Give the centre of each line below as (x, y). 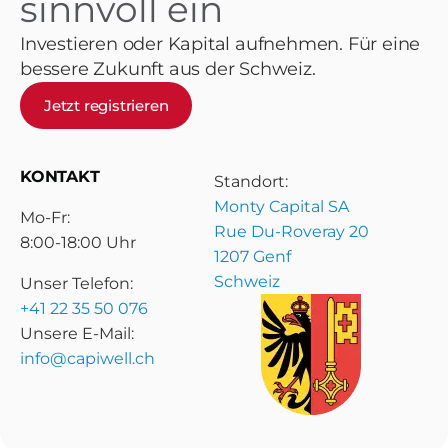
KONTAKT (60, 176)
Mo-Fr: (47, 217)
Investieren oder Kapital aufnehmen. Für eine (220, 43)
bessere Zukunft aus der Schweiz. (168, 68)
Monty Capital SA (281, 206)
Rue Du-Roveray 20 (291, 231)
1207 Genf (252, 256)
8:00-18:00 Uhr (78, 242)
